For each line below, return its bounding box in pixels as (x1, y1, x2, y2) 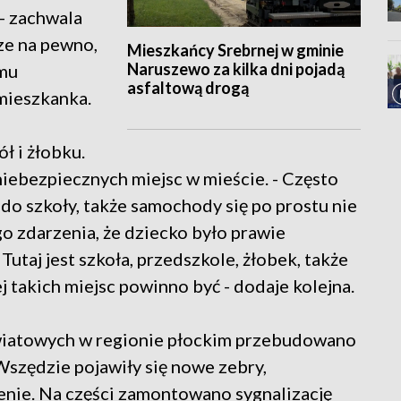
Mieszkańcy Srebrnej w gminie (126, 40, 344, 61)
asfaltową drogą (126, 78, 249, 98)
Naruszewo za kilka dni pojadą (126, 59, 345, 80)
